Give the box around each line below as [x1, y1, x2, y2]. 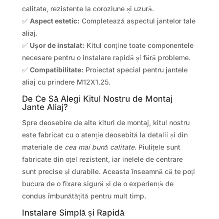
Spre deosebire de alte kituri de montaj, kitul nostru [22, 118, 190, 127]
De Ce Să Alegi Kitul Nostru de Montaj [22, 93, 173, 104]
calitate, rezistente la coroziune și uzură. [22, 4, 154, 13]
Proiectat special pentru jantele [83, 65, 188, 74]
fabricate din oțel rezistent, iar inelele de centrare [22, 154, 183, 163]
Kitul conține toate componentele [84, 41, 194, 49]
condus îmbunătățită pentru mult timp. [22, 191, 146, 200]
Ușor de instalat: [29, 41, 85, 49]
